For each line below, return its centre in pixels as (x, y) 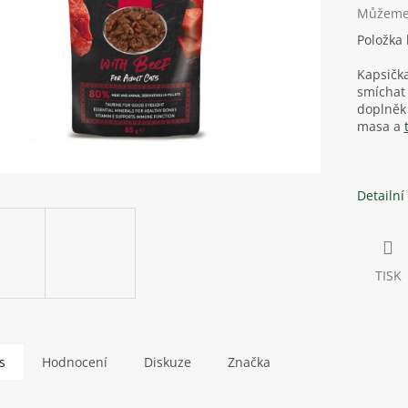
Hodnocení (75, 362)
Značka (249, 362)
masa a (380, 127)
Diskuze (168, 362)
